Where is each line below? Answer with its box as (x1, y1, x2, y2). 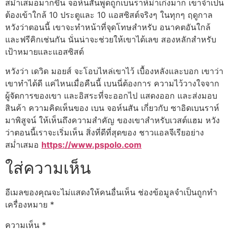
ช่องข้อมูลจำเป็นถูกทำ (138, 187, 217, 197)
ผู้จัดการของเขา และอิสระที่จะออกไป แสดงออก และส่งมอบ (5, 90, 217, 101)
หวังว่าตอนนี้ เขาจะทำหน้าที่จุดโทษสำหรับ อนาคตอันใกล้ (5, 21, 211, 32)
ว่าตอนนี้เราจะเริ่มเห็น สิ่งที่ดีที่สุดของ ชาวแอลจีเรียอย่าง (5, 127, 204, 138)
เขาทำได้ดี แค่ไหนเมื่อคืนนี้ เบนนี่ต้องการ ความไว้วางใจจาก (5, 78, 219, 89)
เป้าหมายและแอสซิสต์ (5, 46, 84, 57)
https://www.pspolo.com (41, 140, 142, 150)
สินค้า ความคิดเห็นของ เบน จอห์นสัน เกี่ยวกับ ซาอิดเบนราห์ (5, 103, 219, 113)
